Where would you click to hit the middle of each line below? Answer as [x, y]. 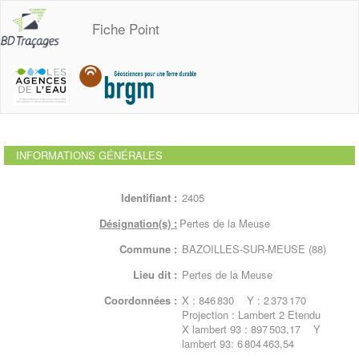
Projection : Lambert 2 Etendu [251, 315]
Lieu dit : [155, 274]
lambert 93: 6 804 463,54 [238, 343]
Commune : [148, 249]
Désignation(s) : [138, 223]
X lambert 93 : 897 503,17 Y [251, 329]
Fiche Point [125, 28]
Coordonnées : [141, 300]
